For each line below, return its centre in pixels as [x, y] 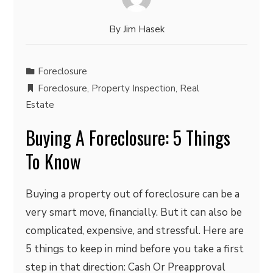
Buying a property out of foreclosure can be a [133, 194]
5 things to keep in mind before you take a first [135, 249]
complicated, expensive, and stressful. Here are [135, 231]
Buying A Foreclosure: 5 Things [128, 137]
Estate [40, 105]
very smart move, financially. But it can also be [134, 212]
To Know [54, 161]
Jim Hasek [144, 29]
